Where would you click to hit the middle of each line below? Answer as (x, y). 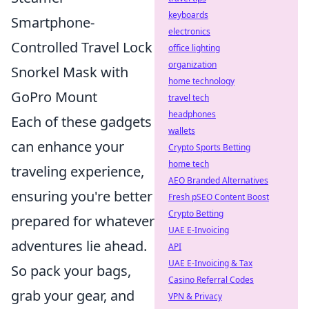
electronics (189, 31)
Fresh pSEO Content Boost (219, 197)
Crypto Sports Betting (209, 147)
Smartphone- (53, 22)
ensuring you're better (82, 196)
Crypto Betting (196, 213)
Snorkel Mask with (70, 72)
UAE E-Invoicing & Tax (210, 263)
